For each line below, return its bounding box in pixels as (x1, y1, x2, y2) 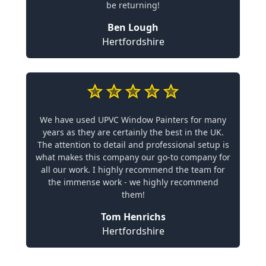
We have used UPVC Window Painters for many (40, 113, 226, 125)
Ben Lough (107, 20, 159, 34)
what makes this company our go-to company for (36, 151, 230, 163)
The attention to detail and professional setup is (37, 138, 229, 150)
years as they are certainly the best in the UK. (42, 126, 224, 138)
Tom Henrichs (100, 210, 166, 223)
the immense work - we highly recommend (47, 176, 218, 188)
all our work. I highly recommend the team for (41, 163, 225, 175)
